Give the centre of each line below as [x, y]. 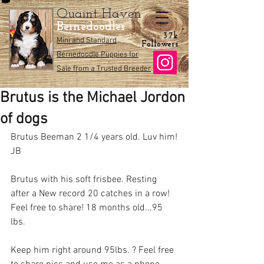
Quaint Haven [99, 14]
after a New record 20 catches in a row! [91, 194]
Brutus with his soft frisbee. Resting [85, 180]
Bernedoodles [93, 27]
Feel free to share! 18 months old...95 [88, 208]
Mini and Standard [87, 41]
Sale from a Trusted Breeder [104, 69]
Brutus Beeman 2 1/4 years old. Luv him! [94, 137]
